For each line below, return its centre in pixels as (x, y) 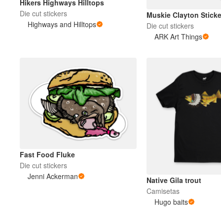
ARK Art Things (178, 37)
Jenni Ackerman (53, 176)
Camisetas (163, 191)
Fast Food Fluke (47, 154)
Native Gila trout (174, 180)
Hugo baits (171, 202)
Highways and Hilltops (62, 24)
